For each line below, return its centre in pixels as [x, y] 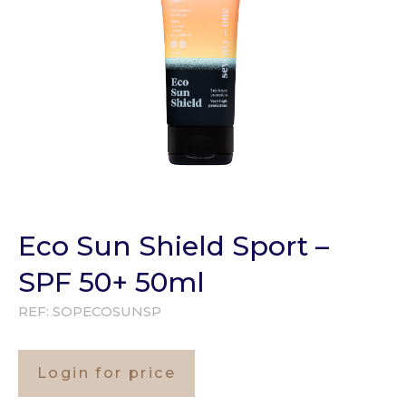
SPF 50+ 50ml [111, 282]
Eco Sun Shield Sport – [174, 246]
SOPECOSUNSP [107, 311]
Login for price [106, 372]
